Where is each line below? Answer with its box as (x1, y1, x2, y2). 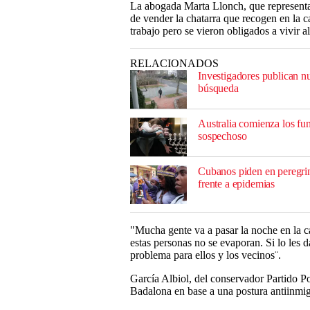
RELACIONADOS (130, 57, 219, 69)
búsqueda (198, 82, 239, 94)
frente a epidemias (198, 178, 275, 190)
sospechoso (198, 130, 247, 142)
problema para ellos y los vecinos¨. (130, 249, 281, 261)
